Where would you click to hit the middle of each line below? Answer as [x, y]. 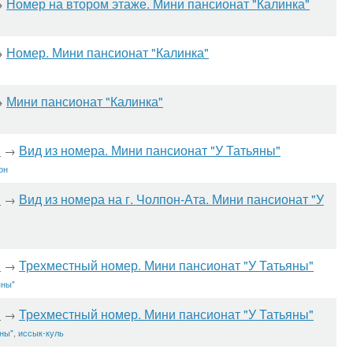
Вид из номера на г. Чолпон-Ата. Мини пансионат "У [171, 199]
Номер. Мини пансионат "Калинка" [108, 52]
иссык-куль [41, 333]
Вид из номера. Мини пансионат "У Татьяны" [150, 150]
